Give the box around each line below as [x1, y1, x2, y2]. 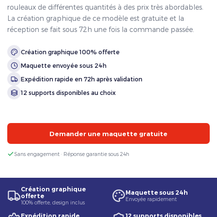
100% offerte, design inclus [21, 199, 85, 206]
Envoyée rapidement [125, 196, 177, 202]
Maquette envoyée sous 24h [21, 62, 107, 69]
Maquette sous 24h [125, 189, 188, 197]
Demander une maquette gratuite [49, 129, 168, 138]
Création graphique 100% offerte [21, 48, 120, 55]
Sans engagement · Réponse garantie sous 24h [14, 151, 129, 157]
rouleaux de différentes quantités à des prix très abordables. [7, 3, 203, 12]
